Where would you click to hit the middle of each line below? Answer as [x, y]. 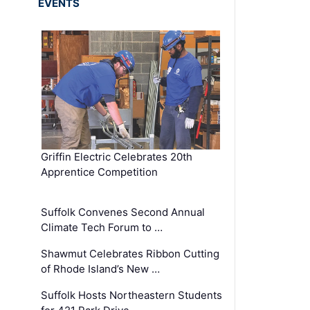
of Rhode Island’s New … [101, 268]
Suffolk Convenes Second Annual [123, 212]
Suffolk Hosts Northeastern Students [132, 295]
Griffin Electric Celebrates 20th [117, 156]
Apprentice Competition [100, 172]
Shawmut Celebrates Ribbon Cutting [130, 253]
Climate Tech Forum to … [102, 227]
